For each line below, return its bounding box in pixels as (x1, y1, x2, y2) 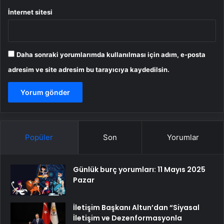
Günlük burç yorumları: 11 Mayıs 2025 (73, 164, 205, 174)
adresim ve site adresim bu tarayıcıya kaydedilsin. (8, 65, 169, 73)
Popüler (25, 132, 53, 142)
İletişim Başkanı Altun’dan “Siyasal (73, 202, 199, 212)
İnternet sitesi (8, 7, 52, 16)
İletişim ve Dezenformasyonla (73, 212, 182, 223)
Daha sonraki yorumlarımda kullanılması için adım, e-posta (16, 50, 205, 58)
